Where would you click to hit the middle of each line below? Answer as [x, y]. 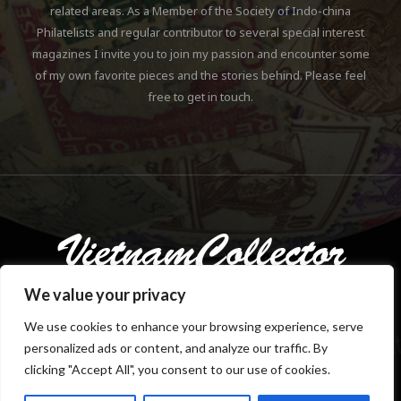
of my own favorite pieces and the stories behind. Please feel [200, 75]
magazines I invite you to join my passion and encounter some [200, 54]
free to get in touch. [200, 97]
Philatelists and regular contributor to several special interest [200, 32]
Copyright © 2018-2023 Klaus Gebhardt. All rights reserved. [200, 360]
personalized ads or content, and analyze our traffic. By [176, 348]
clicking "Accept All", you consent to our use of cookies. [177, 369]
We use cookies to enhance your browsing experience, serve [194, 326]
